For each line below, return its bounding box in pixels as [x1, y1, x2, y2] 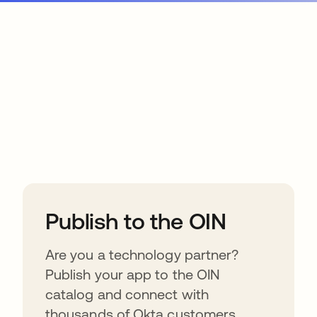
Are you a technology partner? [45, 246, 239, 263]
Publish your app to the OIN [45, 266, 221, 282]
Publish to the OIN [45, 208, 227, 234]
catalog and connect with [45, 286, 209, 302]
